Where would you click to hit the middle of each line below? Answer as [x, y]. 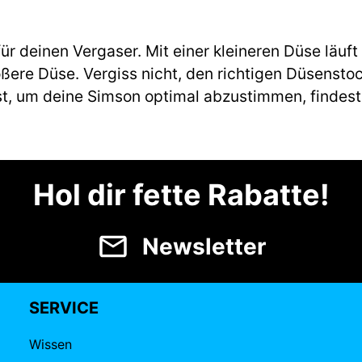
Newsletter [204, 246]
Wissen [51, 344]
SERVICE [64, 308]
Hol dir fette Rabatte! [181, 195]
